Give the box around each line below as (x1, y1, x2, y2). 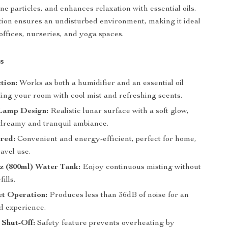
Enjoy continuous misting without (80, 163, 202, 172)
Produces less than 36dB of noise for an (47, 191, 189, 199)
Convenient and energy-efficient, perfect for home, (15, 135, 197, 144)
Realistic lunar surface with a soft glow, (48, 107, 189, 116)
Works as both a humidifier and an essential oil (17, 79, 184, 88)
